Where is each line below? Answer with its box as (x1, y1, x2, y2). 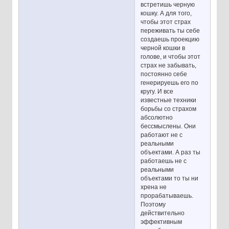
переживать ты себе (141, 27, 200, 35)
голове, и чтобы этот (141, 53, 201, 61)
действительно (141, 210, 185, 217)
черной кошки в (141, 44, 186, 52)
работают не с (141, 131, 183, 139)
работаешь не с (141, 157, 187, 165)
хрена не (141, 184, 167, 191)
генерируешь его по (141, 79, 199, 87)
